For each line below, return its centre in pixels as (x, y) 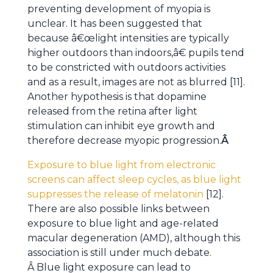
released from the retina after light (112, 111)
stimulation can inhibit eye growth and (121, 126)
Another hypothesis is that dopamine (117, 97)
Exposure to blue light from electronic (122, 165)
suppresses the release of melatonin (115, 194)
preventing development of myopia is (119, 9)
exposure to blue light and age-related (123, 223)
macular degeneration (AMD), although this (134, 238)
